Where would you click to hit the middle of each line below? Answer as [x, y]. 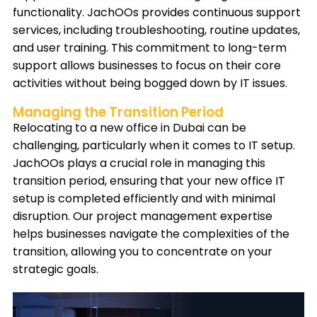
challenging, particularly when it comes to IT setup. [154, 146]
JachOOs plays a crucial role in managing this [139, 163]
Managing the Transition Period [118, 113]
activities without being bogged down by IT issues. [150, 83]
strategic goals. [56, 270]
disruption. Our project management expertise [143, 217]
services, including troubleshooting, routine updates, [156, 30]
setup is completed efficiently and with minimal [144, 199]
